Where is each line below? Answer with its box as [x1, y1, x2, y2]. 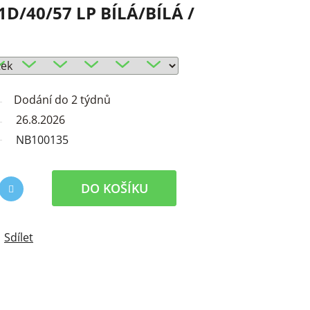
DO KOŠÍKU [80, 180, 148, 197]
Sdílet [4, 230, 33, 246]
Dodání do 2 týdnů [14, 92, 111, 108]
